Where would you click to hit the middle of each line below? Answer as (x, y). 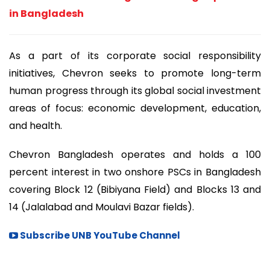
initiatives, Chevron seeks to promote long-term (135, 73)
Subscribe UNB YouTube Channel (99, 235)
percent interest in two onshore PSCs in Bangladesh (135, 172)
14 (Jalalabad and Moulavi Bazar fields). (103, 207)
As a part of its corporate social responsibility (135, 55)
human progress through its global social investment (135, 90)
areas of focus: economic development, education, (135, 108)
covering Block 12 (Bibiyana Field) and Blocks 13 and (135, 190)
